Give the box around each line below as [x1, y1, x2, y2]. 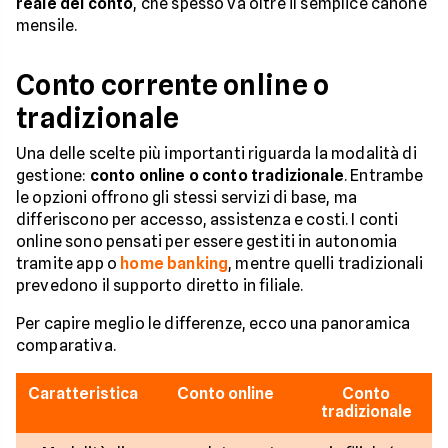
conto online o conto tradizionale [89, 165, 344, 185]
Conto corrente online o [16, 67, 330, 102]
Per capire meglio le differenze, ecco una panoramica [16, 313, 411, 333]
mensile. [16, 15, 78, 35]
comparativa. [16, 335, 116, 355]
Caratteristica [28, 383, 138, 403]
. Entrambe [343, 165, 424, 185]
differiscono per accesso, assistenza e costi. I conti [16, 209, 399, 229]
